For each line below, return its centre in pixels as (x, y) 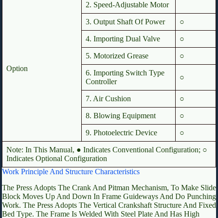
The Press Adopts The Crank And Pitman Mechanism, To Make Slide (109, 187)
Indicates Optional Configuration (57, 159)
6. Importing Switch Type (125, 73)
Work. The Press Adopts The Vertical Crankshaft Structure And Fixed (109, 205)
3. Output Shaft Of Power (125, 22)
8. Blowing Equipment (121, 116)
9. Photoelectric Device (121, 133)
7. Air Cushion (108, 99)
